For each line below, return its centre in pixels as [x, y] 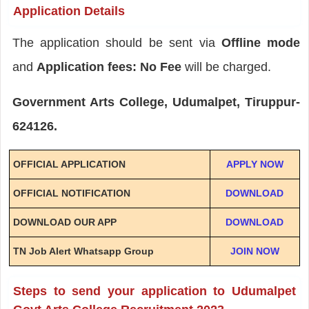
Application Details [69, 11]
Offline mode [261, 42]
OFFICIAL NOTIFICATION [71, 193]
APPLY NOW [255, 164]
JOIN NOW [255, 251]
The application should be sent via [117, 42]
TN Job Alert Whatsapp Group [83, 251]
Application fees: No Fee [110, 67]
